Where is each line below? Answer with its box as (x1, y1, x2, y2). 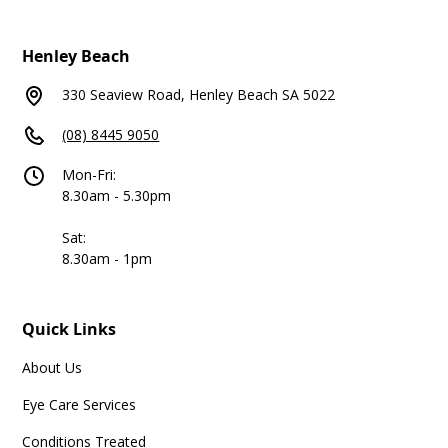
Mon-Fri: (62, 165, 117, 185)
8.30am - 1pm (62, 249, 153, 269)
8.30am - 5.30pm (62, 186, 172, 206)
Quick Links (22, 318, 117, 341)
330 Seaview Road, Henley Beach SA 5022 (62, 85, 336, 105)
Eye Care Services (22, 395, 137, 415)
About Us (22, 358, 83, 378)
